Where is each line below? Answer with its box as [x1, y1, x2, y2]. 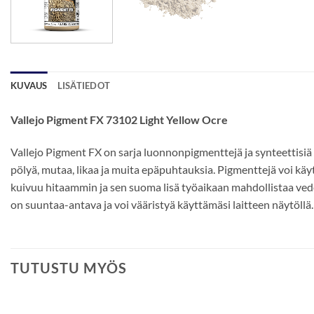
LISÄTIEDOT [57, 79, 111, 91]
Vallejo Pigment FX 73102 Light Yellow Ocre [11, 112, 228, 126]
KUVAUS [11, 79, 48, 91]
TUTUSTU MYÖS [11, 259, 127, 277]
